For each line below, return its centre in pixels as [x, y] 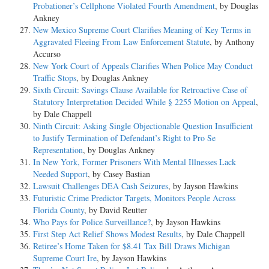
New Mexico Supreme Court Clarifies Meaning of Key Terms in [142, 30]
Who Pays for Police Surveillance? [92, 222]
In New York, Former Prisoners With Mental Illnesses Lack [134, 162]
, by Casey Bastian [119, 174]
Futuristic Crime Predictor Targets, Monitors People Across [134, 198]
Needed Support [60, 174]
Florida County [59, 210]
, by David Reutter [116, 210]
